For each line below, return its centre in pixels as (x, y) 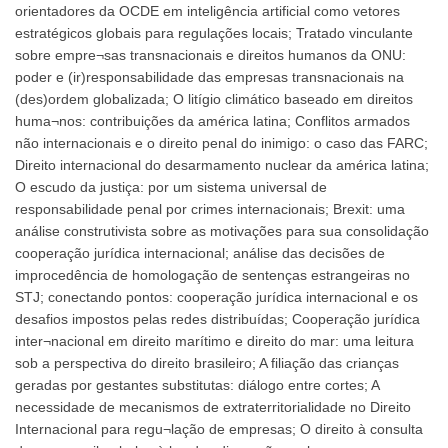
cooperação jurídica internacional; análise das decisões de (200, 252)
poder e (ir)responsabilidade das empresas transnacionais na (209, 76)
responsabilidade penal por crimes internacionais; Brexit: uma (210, 208)
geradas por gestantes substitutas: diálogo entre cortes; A (197, 384)
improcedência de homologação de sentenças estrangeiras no (212, 274)
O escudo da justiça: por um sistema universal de (171, 186)
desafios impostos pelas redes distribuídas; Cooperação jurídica (217, 318)
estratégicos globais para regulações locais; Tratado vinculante (214, 32)
